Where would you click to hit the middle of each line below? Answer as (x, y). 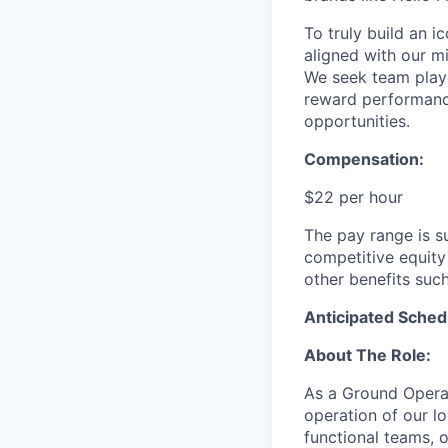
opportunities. (357, 121)
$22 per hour (353, 197)
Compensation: (364, 159)
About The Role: (367, 355)
